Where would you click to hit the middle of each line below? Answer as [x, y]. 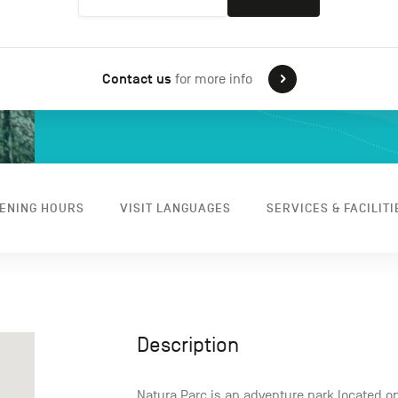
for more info [211, 80]
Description [188, 345]
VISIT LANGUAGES [175, 208]
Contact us [136, 80]
